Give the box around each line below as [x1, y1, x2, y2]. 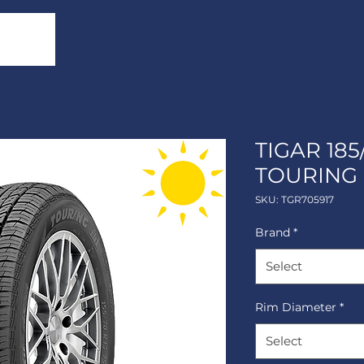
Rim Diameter [255, 300, 336, 314]
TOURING [255, 162, 357, 188]
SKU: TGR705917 [255, 193, 334, 206]
